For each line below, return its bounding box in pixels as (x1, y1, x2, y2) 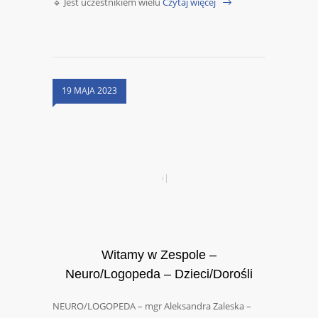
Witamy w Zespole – (102, 248, 216, 263)
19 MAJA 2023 (62, 84, 117, 97)
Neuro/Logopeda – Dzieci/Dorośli (65, 267, 253, 282)
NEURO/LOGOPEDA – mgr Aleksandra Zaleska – (53, 300, 251, 313)
